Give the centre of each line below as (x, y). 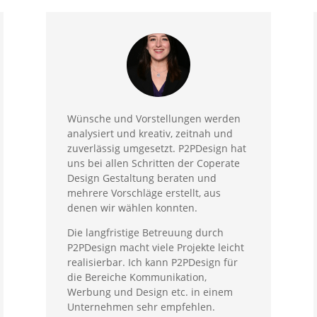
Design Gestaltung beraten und (142, 178)
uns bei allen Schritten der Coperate (153, 163)
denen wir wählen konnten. (132, 208)
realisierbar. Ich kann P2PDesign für (152, 263)
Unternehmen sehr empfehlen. (141, 307)
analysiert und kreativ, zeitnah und (150, 134)
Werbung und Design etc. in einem (150, 292)
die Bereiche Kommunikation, (137, 277)
